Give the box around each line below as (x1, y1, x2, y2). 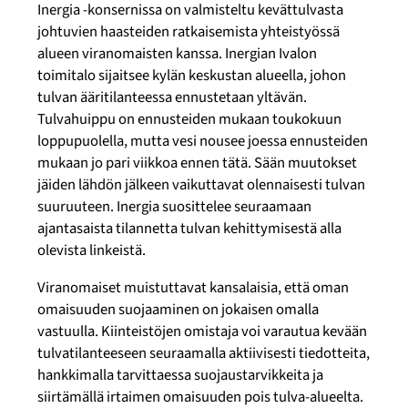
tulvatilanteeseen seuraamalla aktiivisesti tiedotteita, (37, 342, 371, 364)
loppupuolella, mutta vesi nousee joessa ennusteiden (37, 130, 369, 153)
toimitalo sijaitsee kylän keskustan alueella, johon (37, 65, 347, 87)
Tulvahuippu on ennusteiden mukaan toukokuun (37, 108, 342, 131)
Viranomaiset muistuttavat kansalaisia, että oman (37, 276, 350, 299)
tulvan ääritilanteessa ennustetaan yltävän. (37, 87, 308, 109)
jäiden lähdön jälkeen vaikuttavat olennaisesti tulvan (37, 174, 366, 197)
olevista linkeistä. (37, 240, 147, 262)
